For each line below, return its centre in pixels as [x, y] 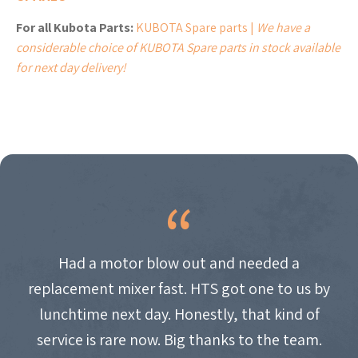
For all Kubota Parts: [76, 27]
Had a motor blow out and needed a [179, 263]
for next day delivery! [71, 67]
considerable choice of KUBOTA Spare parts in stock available [178, 47]
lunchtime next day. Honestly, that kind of [179, 314]
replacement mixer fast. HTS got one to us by [179, 288]
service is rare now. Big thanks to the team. [179, 339]
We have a [283, 27]
